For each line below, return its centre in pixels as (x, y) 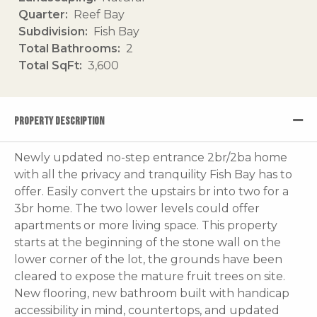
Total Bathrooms (68, 48)
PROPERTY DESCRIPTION (59, 121)
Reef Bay (99, 14)
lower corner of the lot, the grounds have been (148, 259)
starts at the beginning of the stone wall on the (148, 242)
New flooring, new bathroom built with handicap (152, 293)
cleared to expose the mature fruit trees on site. (150, 276)
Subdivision (52, 31)
